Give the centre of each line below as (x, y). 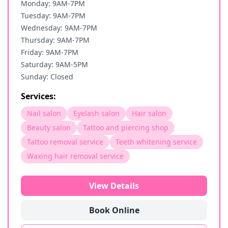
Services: (38, 96)
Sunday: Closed (47, 77)
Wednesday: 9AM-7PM (59, 28)
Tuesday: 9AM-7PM (53, 16)
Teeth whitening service (156, 142)
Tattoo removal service (65, 142)
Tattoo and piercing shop (126, 127)
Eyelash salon (96, 113)
